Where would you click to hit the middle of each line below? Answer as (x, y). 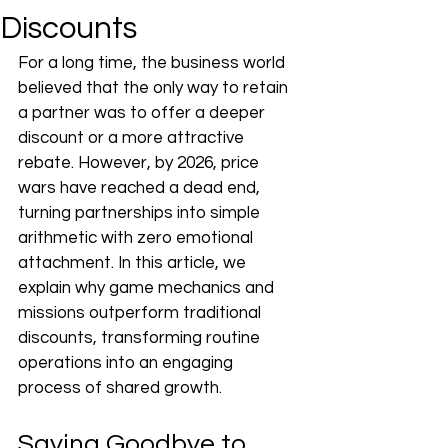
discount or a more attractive (133, 138)
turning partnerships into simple (141, 213)
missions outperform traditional (141, 313)
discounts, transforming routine (141, 338)
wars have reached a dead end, (141, 188)
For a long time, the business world (153, 63)
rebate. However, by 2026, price (140, 163)
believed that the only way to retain (155, 88)
